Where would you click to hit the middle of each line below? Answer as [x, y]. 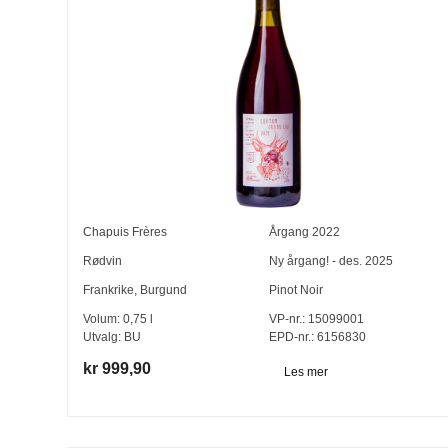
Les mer [305, 371]
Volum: [103, 319]
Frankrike [109, 290]
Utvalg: [104, 337]
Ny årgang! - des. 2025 [330, 261]
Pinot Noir [295, 290]
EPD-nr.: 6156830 [317, 337]
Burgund [164, 290]
